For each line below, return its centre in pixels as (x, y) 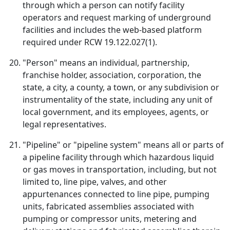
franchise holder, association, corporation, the (112, 75)
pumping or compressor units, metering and (110, 219)
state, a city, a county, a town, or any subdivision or (121, 87)
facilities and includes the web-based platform (112, 30)
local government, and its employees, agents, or (116, 112)
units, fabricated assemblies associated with (108, 206)
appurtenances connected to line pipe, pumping (116, 194)
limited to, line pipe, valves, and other (95, 182)
